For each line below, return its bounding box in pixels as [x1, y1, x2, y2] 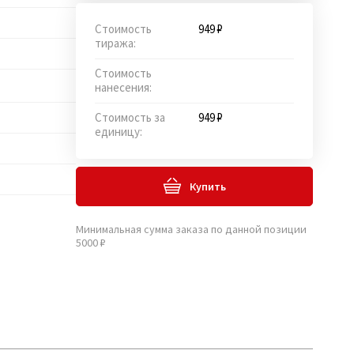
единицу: [95, 123, 142, 139]
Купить [190, 179, 226, 194]
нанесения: [95, 79, 152, 95]
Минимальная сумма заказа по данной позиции [76, 221, 307, 236]
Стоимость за [95, 109, 165, 125]
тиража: [95, 35, 136, 51]
